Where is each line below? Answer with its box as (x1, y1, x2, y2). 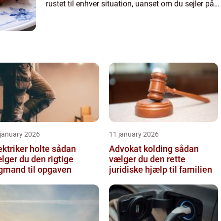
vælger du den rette (109, 153, 185, 164)
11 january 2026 (109, 130, 159, 138)
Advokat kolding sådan (109, 143, 175, 154)
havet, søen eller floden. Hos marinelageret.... (46, 11, 201, 21)
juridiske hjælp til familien (109, 164, 212, 175)
